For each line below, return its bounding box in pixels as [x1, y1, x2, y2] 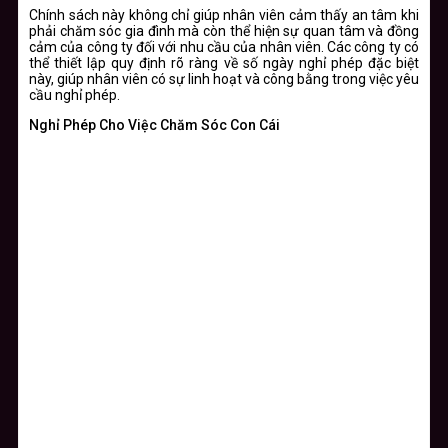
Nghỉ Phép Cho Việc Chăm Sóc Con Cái [29, 116, 280, 133]
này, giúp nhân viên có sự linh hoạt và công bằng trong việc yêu [29, 70, 419, 87]
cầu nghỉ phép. [29, 86, 120, 103]
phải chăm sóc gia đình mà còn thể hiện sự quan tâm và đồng [29, 22, 419, 39]
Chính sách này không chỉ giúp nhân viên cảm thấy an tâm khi [29, 6, 419, 23]
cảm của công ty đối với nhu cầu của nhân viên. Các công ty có [29, 38, 419, 55]
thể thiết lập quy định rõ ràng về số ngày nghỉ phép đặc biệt [29, 54, 419, 71]
